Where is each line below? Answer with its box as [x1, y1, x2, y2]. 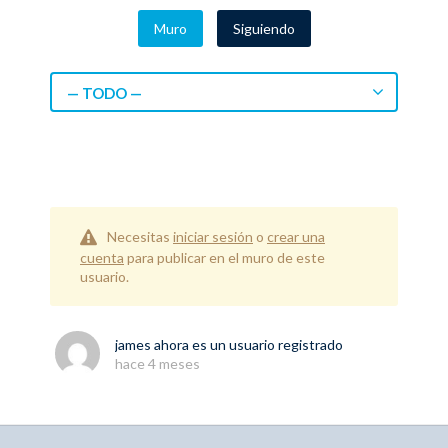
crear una [267, 228, 325, 245]
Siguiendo [232, 20, 295, 37]
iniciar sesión [173, 228, 253, 245]
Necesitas [107, 228, 173, 245]
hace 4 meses [115, 355, 200, 373]
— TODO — [67, 84, 142, 102]
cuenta [80, 249, 124, 267]
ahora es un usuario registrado [151, 336, 343, 354]
